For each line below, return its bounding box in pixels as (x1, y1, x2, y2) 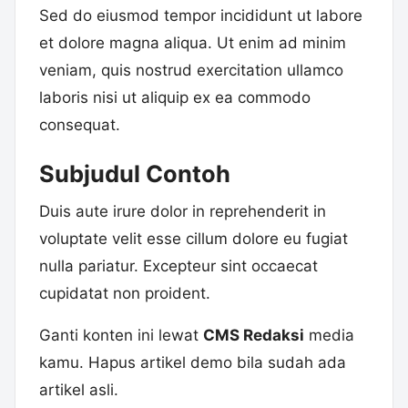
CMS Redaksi (203, 326, 304, 345)
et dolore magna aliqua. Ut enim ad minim (39, 34, 346, 53)
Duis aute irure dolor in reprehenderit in (39, 202, 326, 221)
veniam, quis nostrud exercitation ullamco (39, 61, 343, 80)
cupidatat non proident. (39, 284, 210, 303)
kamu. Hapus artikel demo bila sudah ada (39, 353, 346, 372)
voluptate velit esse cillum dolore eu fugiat (39, 229, 348, 249)
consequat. (39, 116, 120, 135)
